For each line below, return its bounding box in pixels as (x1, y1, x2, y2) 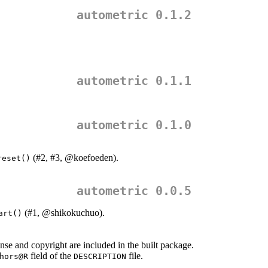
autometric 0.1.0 (77, 118, 191, 133)
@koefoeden (65, 153, 113, 163)
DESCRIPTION (74, 252, 126, 261)
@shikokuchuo (42, 208, 99, 218)
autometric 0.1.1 (77, 74, 191, 89)
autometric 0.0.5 (77, 184, 191, 199)
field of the (28, 251, 74, 261)
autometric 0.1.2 (77, 8, 191, 23)
